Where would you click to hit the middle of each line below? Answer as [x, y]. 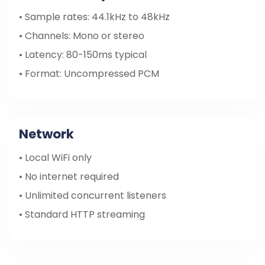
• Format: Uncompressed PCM [89, 74]
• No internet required [69, 177]
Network [46, 134]
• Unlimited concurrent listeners [93, 196]
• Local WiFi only [55, 158]
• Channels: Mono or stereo [82, 36]
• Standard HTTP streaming [82, 215]
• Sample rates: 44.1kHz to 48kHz [94, 17]
